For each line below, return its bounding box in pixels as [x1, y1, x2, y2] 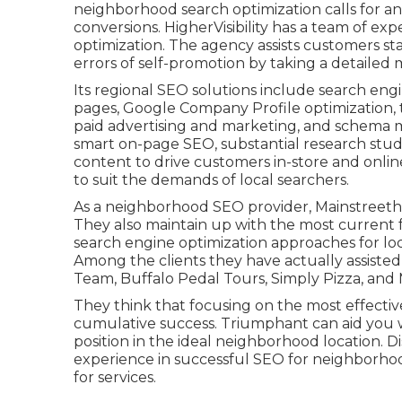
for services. [74, 369, 156, 386]
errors [74, 55, 117, 72]
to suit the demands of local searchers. [74, 171, 349, 188]
